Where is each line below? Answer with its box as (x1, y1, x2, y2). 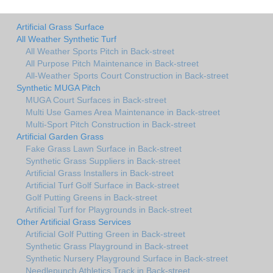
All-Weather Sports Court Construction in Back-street (26, 70, 229, 80)
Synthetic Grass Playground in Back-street (26, 241, 188, 251)
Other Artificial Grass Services (16, 216, 131, 227)
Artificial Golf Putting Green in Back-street (26, 229, 185, 239)
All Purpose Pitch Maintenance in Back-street (26, 58, 199, 68)
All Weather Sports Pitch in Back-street (26, 46, 174, 56)
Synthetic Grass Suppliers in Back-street (26, 155, 180, 166)
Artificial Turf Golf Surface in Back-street (26, 180, 179, 190)
